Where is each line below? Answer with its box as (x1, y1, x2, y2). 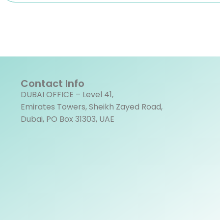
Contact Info (21, 77, 84, 90)
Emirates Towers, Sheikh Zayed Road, (21, 101, 163, 112)
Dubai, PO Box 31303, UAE (21, 113, 114, 125)
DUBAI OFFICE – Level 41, (21, 89, 113, 100)
